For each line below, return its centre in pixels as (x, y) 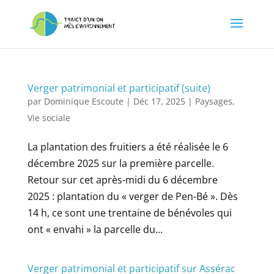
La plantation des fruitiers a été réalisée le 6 (128, 147)
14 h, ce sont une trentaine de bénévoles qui (129, 213)
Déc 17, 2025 (159, 101)
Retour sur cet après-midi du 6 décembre (122, 180)
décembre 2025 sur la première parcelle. (120, 163)
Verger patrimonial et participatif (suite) (119, 88)
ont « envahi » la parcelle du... (95, 229)
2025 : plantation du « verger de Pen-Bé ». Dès (132, 196)
